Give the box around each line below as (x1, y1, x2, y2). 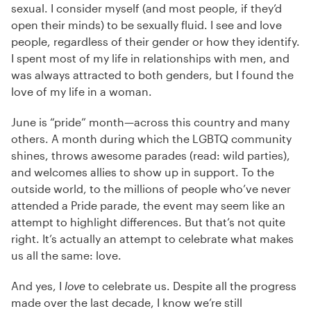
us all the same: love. (11, 249, 124, 262)
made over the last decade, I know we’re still (11, 296, 242, 309)
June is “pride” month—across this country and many (11, 115, 289, 128)
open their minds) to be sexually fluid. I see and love (11, 18, 282, 31)
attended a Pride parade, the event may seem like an (11, 199, 285, 212)
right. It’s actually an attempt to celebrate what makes (11, 232, 294, 245)
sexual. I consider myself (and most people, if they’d (11, 1, 282, 15)
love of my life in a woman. (11, 85, 152, 98)
